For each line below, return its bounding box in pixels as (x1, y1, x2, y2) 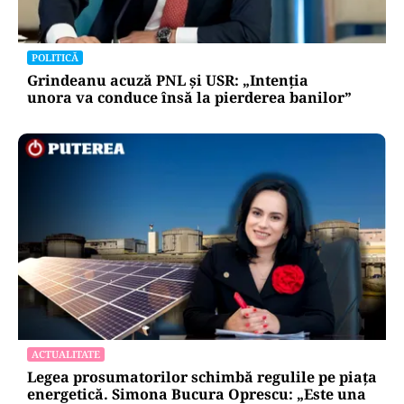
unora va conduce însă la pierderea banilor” (27, 87, 352, 107)
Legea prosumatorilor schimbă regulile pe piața (27, 366, 377, 387)
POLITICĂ (32, 50, 78, 64)
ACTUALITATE (32, 346, 100, 361)
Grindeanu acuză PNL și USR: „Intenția (27, 69, 308, 90)
